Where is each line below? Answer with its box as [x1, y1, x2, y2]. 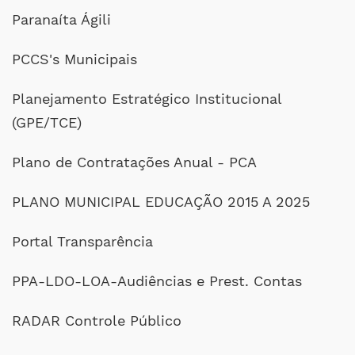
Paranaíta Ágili [12, 11, 111, 28]
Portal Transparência [12, 233, 153, 250]
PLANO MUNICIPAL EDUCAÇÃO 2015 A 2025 [12, 193, 310, 210]
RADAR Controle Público [12, 312, 181, 329]
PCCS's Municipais [12, 51, 137, 67]
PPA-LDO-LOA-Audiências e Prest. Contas [12, 273, 302, 289]
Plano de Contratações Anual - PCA [12, 154, 257, 170]
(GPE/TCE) [12, 114, 82, 131]
